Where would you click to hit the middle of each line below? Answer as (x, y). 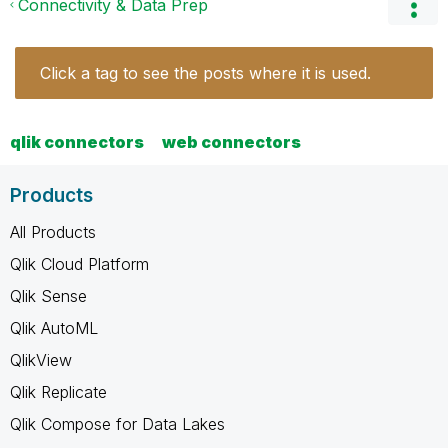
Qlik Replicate (58, 391)
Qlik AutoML (54, 327)
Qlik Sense (48, 295)
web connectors (231, 141)
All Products (53, 231)
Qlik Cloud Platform (79, 263)
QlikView (41, 359)
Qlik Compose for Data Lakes (117, 423)
